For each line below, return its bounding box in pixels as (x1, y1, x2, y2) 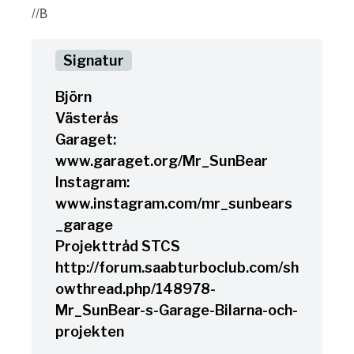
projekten (55, 323, 124, 340)
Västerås (55, 110, 119, 126)
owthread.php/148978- (55, 281, 216, 297)
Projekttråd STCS (55, 238, 180, 254)
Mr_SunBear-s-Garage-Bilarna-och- (55, 302, 298, 318)
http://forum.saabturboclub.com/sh (55, 259, 299, 276)
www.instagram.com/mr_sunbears (55, 195, 292, 212)
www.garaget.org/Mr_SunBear (55, 153, 268, 169)
